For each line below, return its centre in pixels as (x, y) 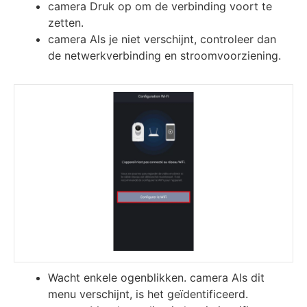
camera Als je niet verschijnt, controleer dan (162, 39)
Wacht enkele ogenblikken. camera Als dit (156, 277)
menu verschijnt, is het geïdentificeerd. (148, 294)
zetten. (66, 22)
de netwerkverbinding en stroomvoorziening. (164, 55)
